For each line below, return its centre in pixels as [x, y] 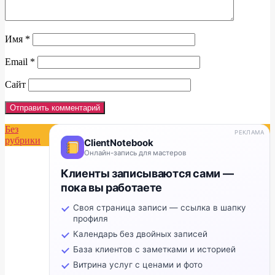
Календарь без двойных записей [140, 234]
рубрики [23, 141]
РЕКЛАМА [249, 133]
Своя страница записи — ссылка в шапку [160, 208]
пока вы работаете [111, 188]
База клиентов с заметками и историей [154, 250]
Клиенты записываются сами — [147, 174]
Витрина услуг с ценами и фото [138, 265]
